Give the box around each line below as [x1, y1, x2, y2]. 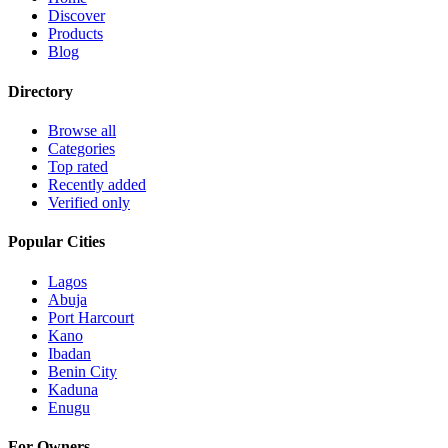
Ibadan [48, 344, 91, 362]
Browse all [48, 122, 116, 139]
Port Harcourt [48, 308, 134, 326]
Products [48, 25, 103, 43]
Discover [48, 7, 105, 25]
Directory [8, 82, 73, 100]
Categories [48, 140, 115, 157]
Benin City [48, 362, 117, 380]
